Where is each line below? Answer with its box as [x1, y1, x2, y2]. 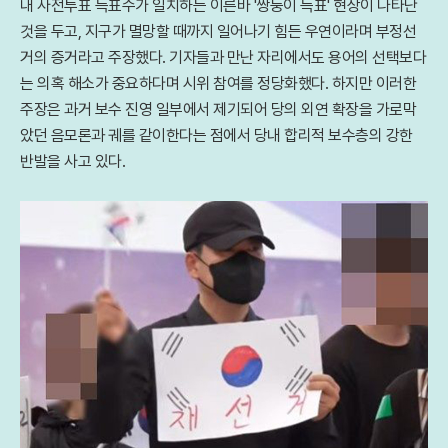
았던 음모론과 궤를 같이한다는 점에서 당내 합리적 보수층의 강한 [20, 126, 413, 145]
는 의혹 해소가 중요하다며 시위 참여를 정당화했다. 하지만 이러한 [20, 74, 416, 93]
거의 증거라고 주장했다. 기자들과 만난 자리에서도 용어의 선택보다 [20, 48, 426, 67]
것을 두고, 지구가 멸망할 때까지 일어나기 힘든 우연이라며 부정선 [20, 22, 416, 41]
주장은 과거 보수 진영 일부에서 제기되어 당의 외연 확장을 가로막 [20, 100, 416, 119]
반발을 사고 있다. [20, 152, 125, 171]
